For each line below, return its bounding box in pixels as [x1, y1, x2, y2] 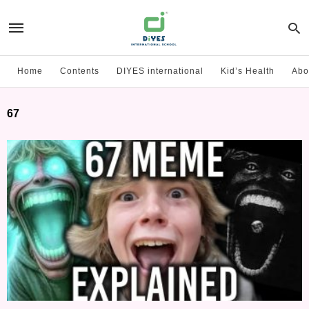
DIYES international [117, 66, 203, 76]
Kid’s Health [221, 66, 275, 76]
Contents [60, 66, 99, 76]
